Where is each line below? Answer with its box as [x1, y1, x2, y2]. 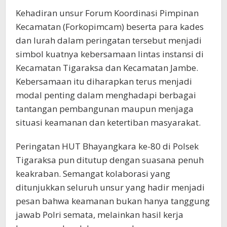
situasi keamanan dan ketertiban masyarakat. [16, 116, 201, 128]
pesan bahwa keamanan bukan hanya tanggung [16, 195, 210, 207]
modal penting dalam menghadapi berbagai [16, 89, 196, 101]
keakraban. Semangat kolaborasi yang [16, 167, 170, 179]
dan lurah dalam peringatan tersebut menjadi [16, 34, 202, 46]
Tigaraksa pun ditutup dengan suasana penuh [16, 154, 204, 166]
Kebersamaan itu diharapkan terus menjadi [16, 75, 192, 87]
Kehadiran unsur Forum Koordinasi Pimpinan [16, 7, 199, 19]
